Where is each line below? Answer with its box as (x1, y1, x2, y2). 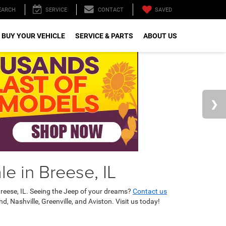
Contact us (133, 187, 167, 195)
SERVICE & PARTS (75, 32, 133, 40)
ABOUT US (143, 32, 177, 40)
